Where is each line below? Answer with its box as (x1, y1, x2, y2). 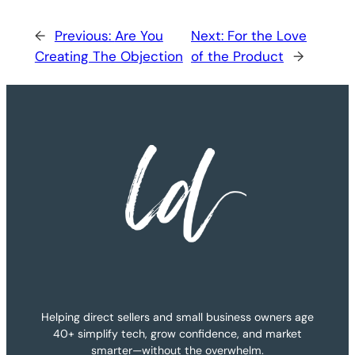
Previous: (54, 27, 115, 45)
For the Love (227, 27, 307, 45)
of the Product (190, 48, 284, 66)
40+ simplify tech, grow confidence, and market (53, 326, 302, 341)
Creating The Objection (34, 48, 183, 66)
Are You (114, 27, 163, 45)
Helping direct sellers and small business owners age (41, 309, 314, 324)
